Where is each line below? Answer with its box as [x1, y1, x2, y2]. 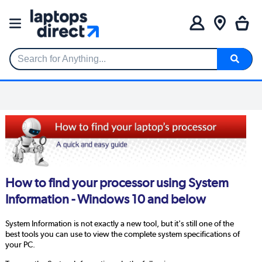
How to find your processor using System [5, 175, 229, 191]
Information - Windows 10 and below [5, 192, 206, 207]
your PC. [5, 239, 35, 250]
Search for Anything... [10, 58, 98, 69]
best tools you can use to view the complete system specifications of [5, 229, 240, 240]
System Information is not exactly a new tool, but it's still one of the [5, 218, 234, 229]
